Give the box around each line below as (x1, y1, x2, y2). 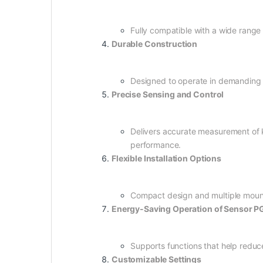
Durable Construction (112, 38, 198, 49)
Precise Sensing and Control (112, 89, 224, 99)
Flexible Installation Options (112, 153, 221, 163)
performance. (130, 139, 181, 150)
